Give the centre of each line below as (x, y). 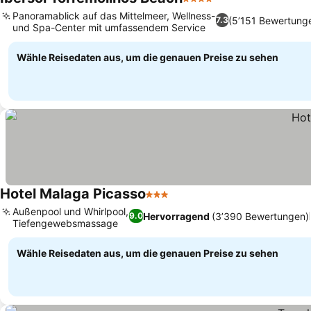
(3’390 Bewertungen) (261, 216)
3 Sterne (167, 201)
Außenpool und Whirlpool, (70, 211)
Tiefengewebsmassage (65, 223)
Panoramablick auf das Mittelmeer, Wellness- (114, 16)
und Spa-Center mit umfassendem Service (109, 27)
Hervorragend (177, 216)
